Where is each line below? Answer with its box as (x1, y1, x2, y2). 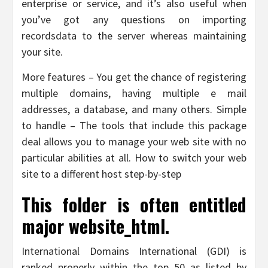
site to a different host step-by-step (22, 166, 181, 181)
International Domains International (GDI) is (22, 243, 246, 258)
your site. (22, 44, 63, 59)
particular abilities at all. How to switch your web (22, 150, 246, 165)
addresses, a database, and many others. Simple (22, 102, 246, 116)
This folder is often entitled (22, 190, 246, 218)
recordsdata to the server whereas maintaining (22, 28, 246, 42)
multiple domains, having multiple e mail (22, 86, 246, 100)
